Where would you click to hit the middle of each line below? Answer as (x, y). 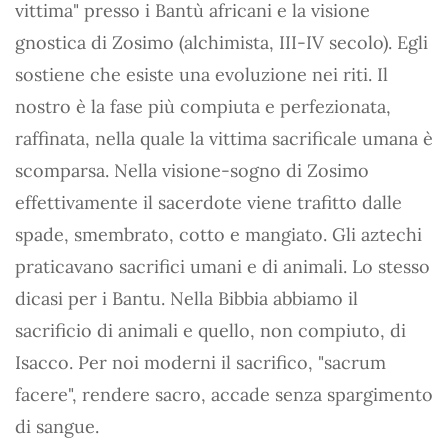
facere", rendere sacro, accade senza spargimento (224, 394)
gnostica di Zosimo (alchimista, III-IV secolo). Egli (221, 42)
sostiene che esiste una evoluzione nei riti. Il (201, 74)
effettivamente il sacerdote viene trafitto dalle (208, 202)
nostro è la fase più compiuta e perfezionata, (203, 106)
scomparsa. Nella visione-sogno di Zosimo (192, 170)
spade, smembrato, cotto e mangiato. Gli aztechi (218, 234)
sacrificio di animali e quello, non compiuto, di (210, 330)
